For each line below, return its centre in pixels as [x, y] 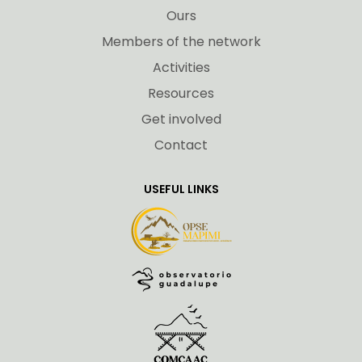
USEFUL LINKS [181, 189]
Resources [181, 93]
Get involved [181, 119]
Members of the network [181, 41]
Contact [181, 145]
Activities [181, 67]
